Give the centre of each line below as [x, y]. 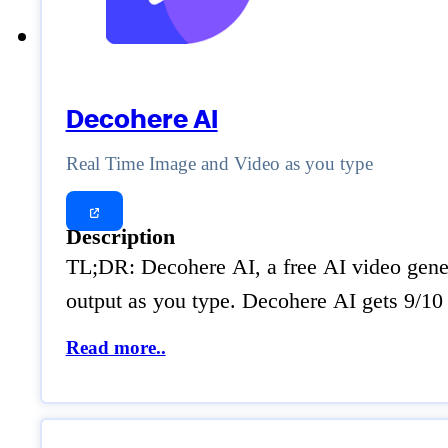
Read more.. [115, 347]
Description [120, 236]
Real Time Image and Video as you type [219, 164]
